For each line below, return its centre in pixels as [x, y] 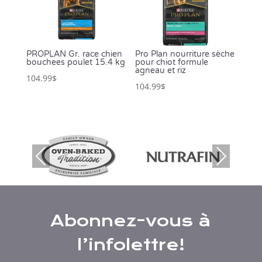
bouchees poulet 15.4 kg [75, 63]
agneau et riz [161, 71]
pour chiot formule [172, 63]
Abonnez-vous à [131, 221]
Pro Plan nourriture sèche [185, 54]
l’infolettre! [131, 245]
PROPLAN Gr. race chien [74, 54]
